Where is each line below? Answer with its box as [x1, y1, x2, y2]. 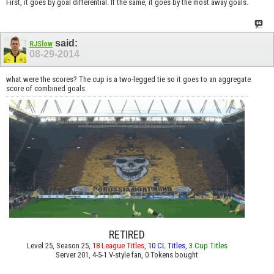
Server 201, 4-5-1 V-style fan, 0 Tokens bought [56, 250, 199, 260]
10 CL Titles [147, 241, 185, 251]
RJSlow [29, 40, 53, 49]
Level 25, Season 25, [26, 241, 92, 251]
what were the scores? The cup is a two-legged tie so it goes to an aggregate [6, 74, 251, 84]
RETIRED [109, 228, 146, 242]
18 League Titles [92, 241, 144, 251]
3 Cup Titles [188, 241, 228, 251]
